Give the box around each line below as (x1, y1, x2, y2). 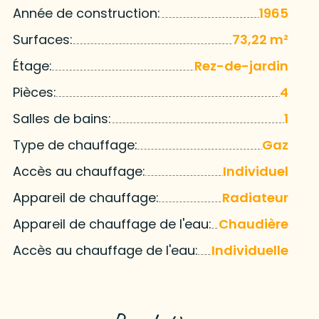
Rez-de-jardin (194, 57, 289, 75)
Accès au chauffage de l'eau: (12, 241, 198, 260)
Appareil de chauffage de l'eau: (12, 215, 211, 234)
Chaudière (219, 215, 289, 234)
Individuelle (211, 241, 289, 260)
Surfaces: (12, 31, 73, 49)
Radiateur (222, 189, 289, 207)
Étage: (12, 57, 52, 75)
